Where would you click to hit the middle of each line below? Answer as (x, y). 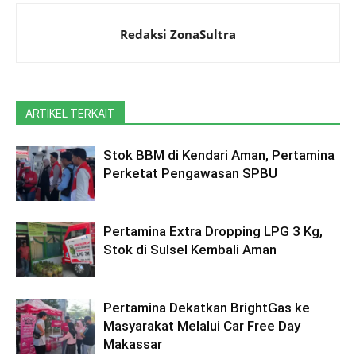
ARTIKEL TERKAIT (70, 114)
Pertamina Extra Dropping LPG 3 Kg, (213, 232)
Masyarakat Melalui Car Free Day (202, 326)
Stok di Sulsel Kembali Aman (190, 250)
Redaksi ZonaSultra (178, 35)
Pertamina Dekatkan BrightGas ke (207, 308)
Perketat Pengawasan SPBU (190, 174)
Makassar (133, 344)
